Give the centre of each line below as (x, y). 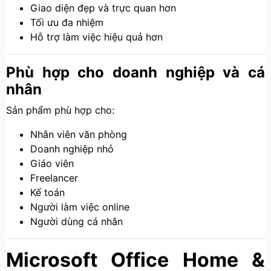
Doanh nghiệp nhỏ (72, 149)
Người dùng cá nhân (77, 221)
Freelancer (54, 178)
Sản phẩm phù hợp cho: (60, 110)
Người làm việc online (80, 207)
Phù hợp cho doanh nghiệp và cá (135, 72)
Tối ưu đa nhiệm (67, 22)
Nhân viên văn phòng (79, 134)
